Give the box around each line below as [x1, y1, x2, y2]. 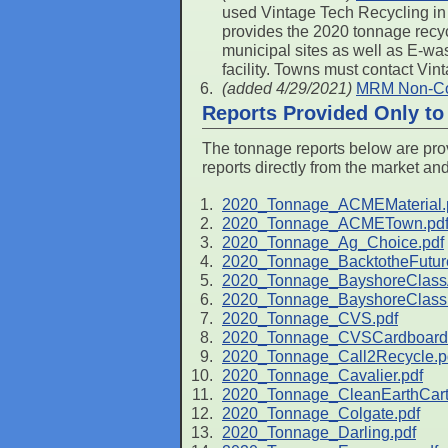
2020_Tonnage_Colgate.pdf [222, 405, 420, 422]
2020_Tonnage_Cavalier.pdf [222, 367, 423, 384]
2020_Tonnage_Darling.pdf [222, 424, 416, 441]
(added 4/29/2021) [222, 80, 352, 97]
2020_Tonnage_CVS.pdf [222, 310, 398, 327]
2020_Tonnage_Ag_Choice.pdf [222, 234, 444, 251]
